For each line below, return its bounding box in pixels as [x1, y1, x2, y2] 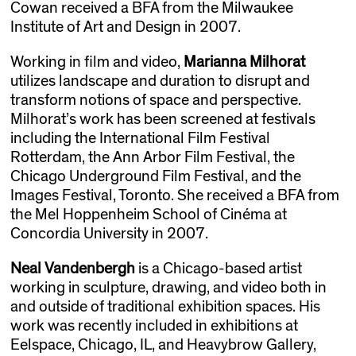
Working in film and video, [10, 53, 184, 70]
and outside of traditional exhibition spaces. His [10, 298, 320, 315]
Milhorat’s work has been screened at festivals [10, 110, 315, 127]
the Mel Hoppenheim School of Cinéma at [10, 206, 287, 222]
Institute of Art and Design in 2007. [10, 18, 241, 35]
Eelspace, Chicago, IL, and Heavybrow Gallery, [10, 336, 316, 353]
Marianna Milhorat [183, 53, 305, 70]
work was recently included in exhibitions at [10, 317, 298, 334]
